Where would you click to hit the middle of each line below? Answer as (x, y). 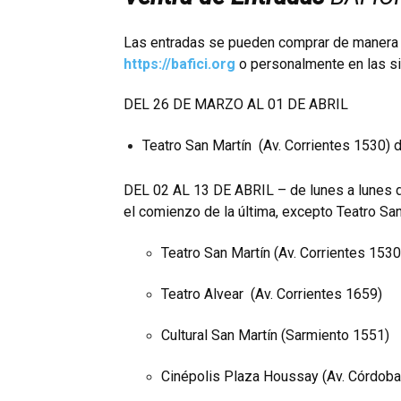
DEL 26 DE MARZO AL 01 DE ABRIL (236, 104)
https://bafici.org (179, 64)
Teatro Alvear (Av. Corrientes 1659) (272, 294)
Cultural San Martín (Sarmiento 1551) (275, 335)
